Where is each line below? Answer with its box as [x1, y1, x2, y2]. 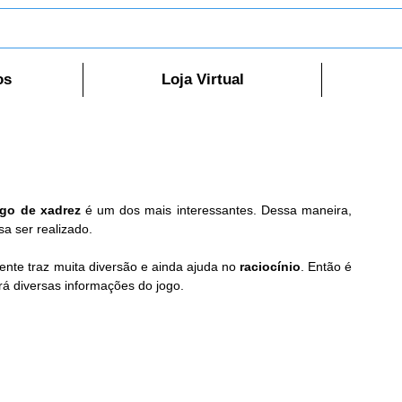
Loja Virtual [161, 71, 244, 89]
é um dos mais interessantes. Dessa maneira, [84, 203, 352, 218]
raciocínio [239, 259, 301, 275]
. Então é [300, 259, 353, 275]
